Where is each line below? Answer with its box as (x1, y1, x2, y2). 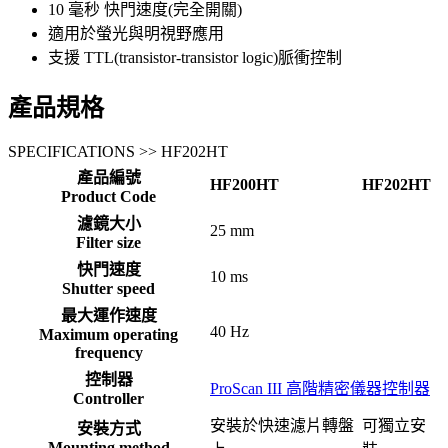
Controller (73, 389, 144, 407)
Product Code (61, 187, 156, 205)
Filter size (76, 233, 141, 251)
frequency (74, 343, 143, 361)
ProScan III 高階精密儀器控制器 (210, 379, 430, 397)
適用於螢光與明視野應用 (48, 24, 224, 42)
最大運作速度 (60, 306, 157, 324)
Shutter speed (62, 279, 155, 297)
